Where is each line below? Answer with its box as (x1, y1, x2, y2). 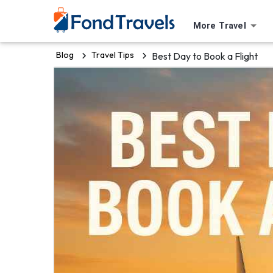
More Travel (193, 20, 246, 31)
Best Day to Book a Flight (152, 50, 258, 62)
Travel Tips (91, 49, 134, 60)
